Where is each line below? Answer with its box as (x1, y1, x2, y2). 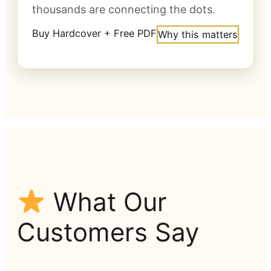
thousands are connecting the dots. (32, 3, 215, 16)
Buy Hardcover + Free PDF (32, 27, 157, 40)
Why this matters (158, 28, 238, 41)
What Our (45, 186, 167, 218)
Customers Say (17, 217, 199, 248)
